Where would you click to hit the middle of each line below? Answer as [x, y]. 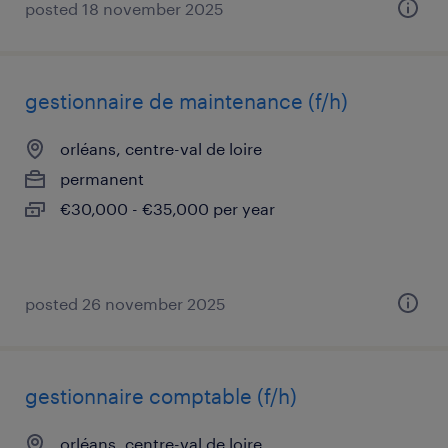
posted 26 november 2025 [125, 303]
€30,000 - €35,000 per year [167, 208]
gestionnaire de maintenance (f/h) [186, 101]
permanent [102, 178]
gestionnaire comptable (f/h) [161, 396]
